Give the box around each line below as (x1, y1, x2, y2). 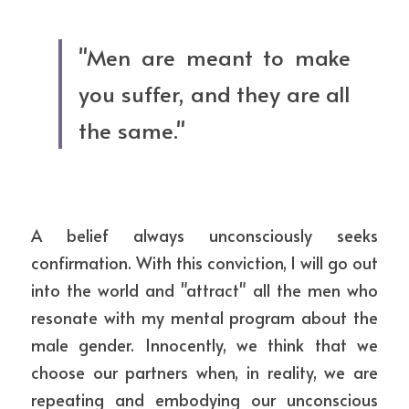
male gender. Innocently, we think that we (31, 333, 378, 356)
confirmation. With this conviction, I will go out (31, 251, 378, 274)
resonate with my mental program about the (31, 306, 378, 329)
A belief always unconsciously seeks (31, 224, 378, 246)
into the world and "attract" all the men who (31, 278, 378, 301)
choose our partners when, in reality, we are (31, 361, 378, 383)
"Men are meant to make (79, 42, 351, 72)
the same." (79, 115, 185, 145)
